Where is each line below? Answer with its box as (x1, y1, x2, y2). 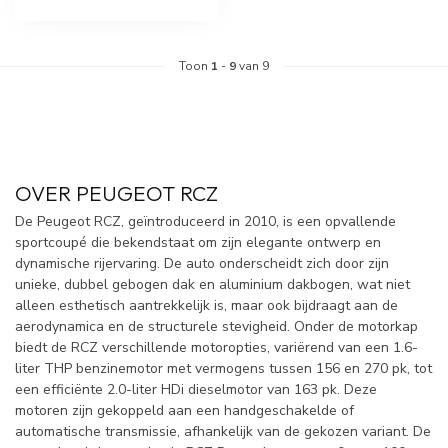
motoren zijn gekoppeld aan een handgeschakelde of (15, 400, 354, 420)
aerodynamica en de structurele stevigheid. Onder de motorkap (15, 316, 418, 336)
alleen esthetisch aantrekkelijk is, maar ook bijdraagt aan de (15, 295, 398, 315)
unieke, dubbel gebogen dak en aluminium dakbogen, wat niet (15, 274, 410, 294)
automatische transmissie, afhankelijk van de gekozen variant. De (15, 421, 431, 441)
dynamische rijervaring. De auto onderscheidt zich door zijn (15, 253, 389, 273)
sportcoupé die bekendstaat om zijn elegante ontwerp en (15, 232, 381, 252)
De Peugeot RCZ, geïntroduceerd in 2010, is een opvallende (15, 211, 396, 231)
